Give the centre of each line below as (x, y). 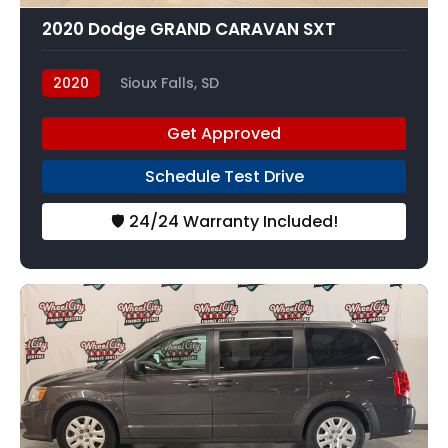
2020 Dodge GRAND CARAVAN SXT (189, 29)
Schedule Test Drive (224, 177)
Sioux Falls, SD (169, 83)
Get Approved (224, 134)
